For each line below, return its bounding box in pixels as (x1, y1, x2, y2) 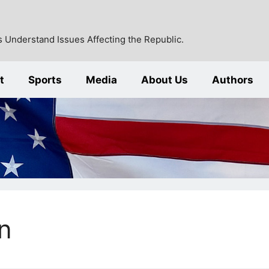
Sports (28, 73, 62, 86)
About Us (141, 73, 188, 86)
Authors (212, 73, 253, 86)
